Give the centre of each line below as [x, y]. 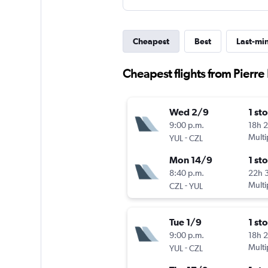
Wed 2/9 [189, 112]
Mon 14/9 [191, 160]
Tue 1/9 [185, 222]
